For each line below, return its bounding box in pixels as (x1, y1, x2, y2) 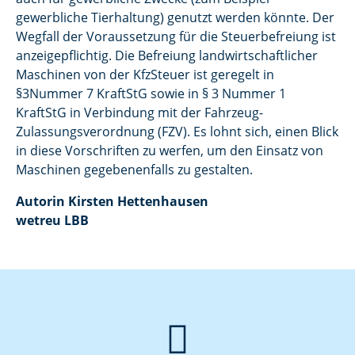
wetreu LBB (16, 212, 89, 229)
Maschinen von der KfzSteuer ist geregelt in (16, 66, 274, 83)
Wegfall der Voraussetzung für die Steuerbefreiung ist (16, 28, 336, 45)
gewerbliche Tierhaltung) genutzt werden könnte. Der (16, 9, 334, 26)
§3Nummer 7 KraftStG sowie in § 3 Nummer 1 (16, 85, 286, 102)
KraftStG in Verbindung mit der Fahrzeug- (16, 104, 263, 121)
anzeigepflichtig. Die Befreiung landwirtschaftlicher (16, 47, 318, 64)
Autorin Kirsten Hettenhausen (16, 193, 208, 210)
